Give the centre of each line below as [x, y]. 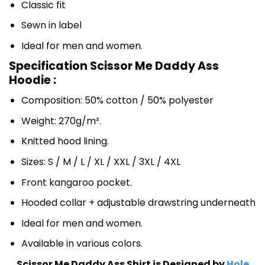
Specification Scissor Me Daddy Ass [114, 66]
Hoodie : [33, 80]
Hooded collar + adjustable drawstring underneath [138, 203]
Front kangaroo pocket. [76, 182]
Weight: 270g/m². [61, 121]
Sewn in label [51, 25]
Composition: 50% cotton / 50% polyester [117, 101]
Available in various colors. [82, 244]
